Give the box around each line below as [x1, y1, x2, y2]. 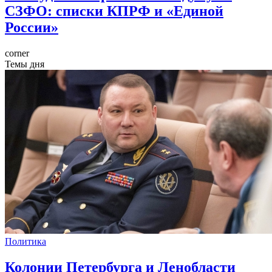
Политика [5, 236, 46, 246]
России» [5, 19, 58, 35]
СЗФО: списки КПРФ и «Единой [5, 2, 223, 19]
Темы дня [5, 58, 44, 69]
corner [5, 47, 29, 58]
